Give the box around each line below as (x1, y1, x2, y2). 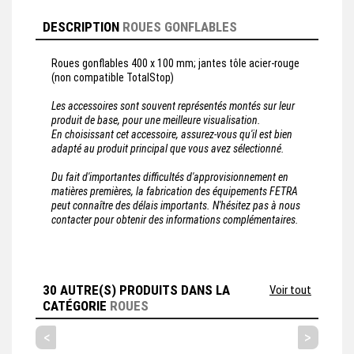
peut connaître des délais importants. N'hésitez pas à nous (51, 199, 300, 213)
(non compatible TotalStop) (51, 71, 174, 85)
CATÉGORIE (43, 298, 110, 314)
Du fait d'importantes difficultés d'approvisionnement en (51, 171, 288, 184)
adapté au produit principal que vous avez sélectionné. (51, 142, 284, 156)
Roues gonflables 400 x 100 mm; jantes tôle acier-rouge (51, 57, 299, 70)
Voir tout (269, 283, 311, 298)
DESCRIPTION (43, 19, 122, 36)
